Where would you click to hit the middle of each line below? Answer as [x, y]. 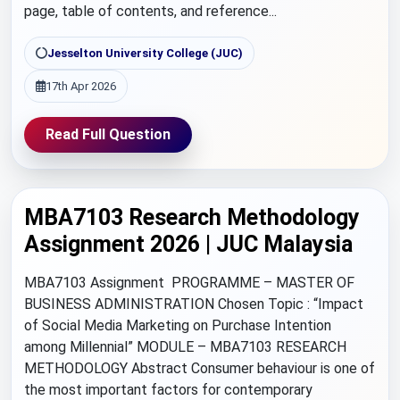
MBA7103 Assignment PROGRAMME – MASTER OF [189, 283]
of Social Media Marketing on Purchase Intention [178, 325]
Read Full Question [108, 134]
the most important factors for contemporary [168, 390]
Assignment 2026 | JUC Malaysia [188, 244]
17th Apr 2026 [81, 86]
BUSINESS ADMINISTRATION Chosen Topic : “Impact [194, 304]
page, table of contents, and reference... [150, 11]
